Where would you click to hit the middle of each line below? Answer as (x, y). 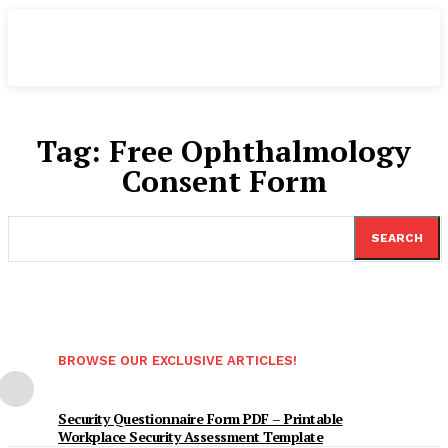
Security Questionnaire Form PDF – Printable (200, 418)
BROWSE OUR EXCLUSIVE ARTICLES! (177, 360)
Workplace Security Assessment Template (190, 436)
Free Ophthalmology (260, 151)
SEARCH (397, 238)
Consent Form (224, 181)
